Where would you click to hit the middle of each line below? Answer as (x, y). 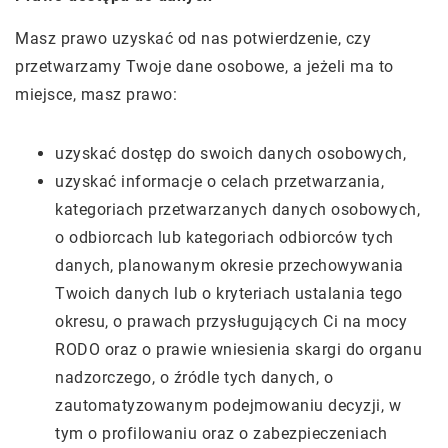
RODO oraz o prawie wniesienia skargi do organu (238, 349)
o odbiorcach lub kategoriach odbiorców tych (224, 237)
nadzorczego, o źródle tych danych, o (194, 377)
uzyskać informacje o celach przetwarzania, (219, 181)
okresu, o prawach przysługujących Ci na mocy (231, 321)
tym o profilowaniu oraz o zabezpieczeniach (221, 433)
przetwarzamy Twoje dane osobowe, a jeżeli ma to (204, 66)
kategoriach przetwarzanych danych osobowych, (237, 209)
